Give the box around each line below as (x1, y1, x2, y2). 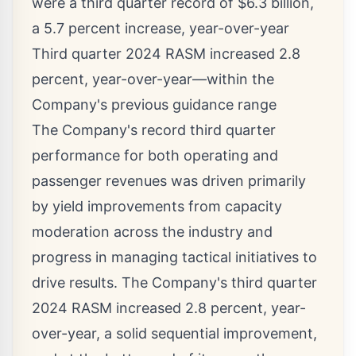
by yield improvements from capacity (32, 198, 282, 215)
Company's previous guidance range (32, 96, 277, 114)
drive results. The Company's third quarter (32, 274, 317, 292)
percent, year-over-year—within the (32, 71, 274, 88)
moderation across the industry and (32, 223, 273, 241)
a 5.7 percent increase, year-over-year (32, 20, 289, 37)
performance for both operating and (32, 147, 278, 164)
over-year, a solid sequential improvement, (32, 325, 317, 342)
